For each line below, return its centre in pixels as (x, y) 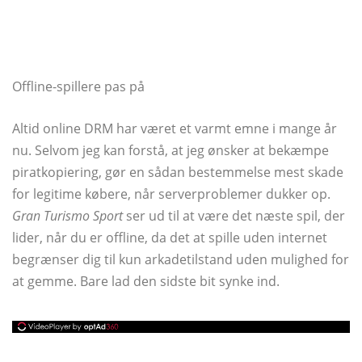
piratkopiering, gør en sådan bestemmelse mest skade (178, 172)
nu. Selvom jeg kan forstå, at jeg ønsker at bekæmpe (170, 150)
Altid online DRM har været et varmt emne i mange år (175, 128)
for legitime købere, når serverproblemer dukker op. (171, 194)
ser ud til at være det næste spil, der (234, 216)
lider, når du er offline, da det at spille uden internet (170, 238)
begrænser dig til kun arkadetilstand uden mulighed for (181, 259)
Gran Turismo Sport (67, 216)
